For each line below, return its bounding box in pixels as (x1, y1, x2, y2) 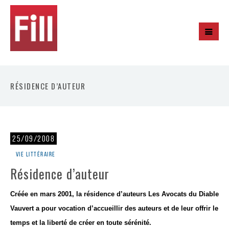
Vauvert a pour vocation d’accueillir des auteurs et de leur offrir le (10, 204, 218, 212)
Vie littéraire (15, 150, 56, 158)
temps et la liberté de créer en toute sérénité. (10, 219, 151, 226)
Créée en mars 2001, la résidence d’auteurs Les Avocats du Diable (10, 190, 219, 198)
